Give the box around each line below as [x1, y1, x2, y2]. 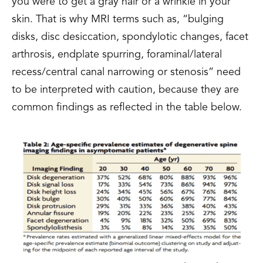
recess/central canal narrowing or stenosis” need [12, 67, 241, 77]
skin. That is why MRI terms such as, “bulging [12, 14, 224, 25]
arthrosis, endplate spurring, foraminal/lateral [12, 49, 222, 60]
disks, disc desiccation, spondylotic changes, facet [12, 32, 248, 42]
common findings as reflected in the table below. [12, 102, 242, 113]
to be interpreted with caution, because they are [12, 85, 239, 95]
